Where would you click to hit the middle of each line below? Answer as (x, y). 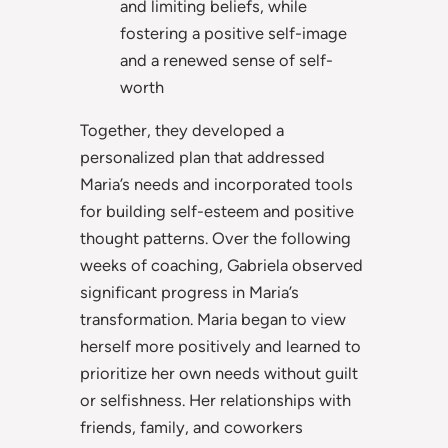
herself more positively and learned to (220, 346)
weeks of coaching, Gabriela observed (221, 265)
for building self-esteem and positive (217, 211)
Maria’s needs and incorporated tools (216, 184)
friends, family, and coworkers (191, 427)
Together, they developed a (182, 130)
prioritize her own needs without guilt (219, 373)
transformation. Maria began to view (213, 319)
